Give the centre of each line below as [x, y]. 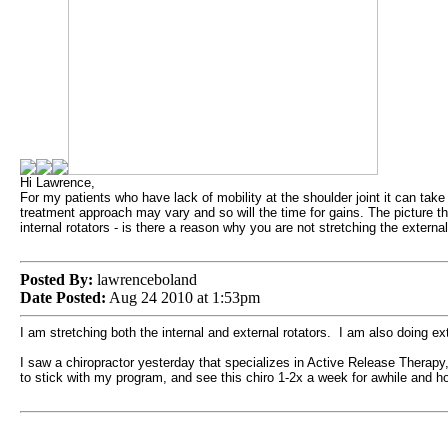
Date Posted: [62, 297]
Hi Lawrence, [57, 182]
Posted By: [56, 279]
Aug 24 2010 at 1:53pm [182, 297]
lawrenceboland [144, 279]
